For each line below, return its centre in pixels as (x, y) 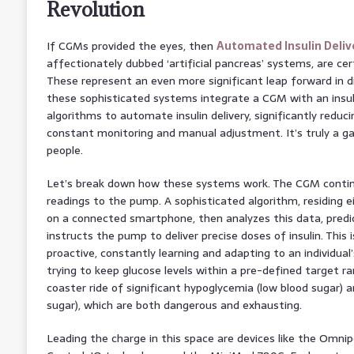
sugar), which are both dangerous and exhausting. (174, 305)
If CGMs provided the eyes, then (131, 45)
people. (64, 150)
